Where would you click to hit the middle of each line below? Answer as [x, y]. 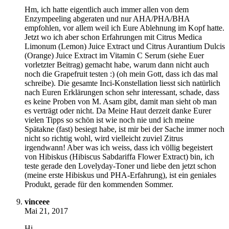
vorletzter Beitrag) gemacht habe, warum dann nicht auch [117, 65]
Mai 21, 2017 [46, 211]
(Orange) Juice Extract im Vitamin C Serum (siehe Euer [114, 56]
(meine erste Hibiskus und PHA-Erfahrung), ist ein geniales [120, 175]
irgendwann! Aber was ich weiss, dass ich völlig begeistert [119, 148]
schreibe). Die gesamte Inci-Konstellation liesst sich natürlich [122, 83]
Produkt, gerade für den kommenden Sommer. [99, 185]
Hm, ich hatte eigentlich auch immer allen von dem [107, 10]
